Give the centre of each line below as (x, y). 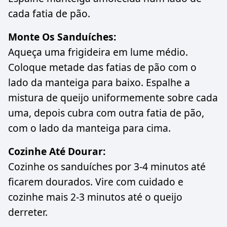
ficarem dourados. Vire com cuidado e (96, 181)
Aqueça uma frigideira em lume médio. (98, 52)
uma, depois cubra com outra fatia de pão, (106, 112)
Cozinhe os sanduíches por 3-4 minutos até (107, 166)
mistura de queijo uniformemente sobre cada (113, 97)
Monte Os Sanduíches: (62, 36)
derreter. (28, 212)
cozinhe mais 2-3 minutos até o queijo (95, 197)
